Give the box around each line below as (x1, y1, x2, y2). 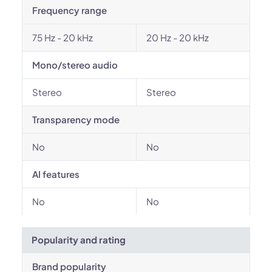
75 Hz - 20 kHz (32, 32, 93, 43)
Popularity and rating (32, 234, 126, 245)
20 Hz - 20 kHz (146, 32, 209, 43)
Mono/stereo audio (32, 59, 118, 70)
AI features (32, 168, 80, 180)
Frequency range (32, 4, 107, 16)
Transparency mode (32, 114, 120, 125)
